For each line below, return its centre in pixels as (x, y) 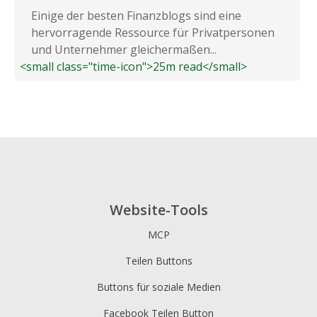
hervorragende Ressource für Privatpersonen (153, 33)
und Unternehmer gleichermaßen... (124, 50)
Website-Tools (158, 209)
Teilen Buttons (158, 260)
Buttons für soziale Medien (158, 287)
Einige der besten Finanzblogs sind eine (136, 16)
